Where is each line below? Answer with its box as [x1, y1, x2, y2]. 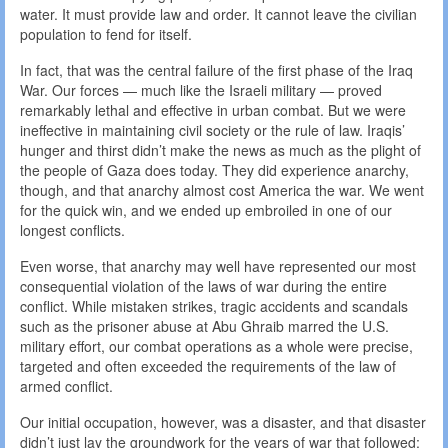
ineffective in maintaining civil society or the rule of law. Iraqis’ [20, 120, 405, 141]
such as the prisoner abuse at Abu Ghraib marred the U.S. [20, 316, 389, 337]
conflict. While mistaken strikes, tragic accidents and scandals [20, 296, 408, 317]
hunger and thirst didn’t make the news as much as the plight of [20, 140, 421, 161]
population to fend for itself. [20, 24, 192, 45]
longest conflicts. [20, 220, 125, 241]
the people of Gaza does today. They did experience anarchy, [20, 160, 409, 181]
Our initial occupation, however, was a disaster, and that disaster [20, 412, 426, 433]
